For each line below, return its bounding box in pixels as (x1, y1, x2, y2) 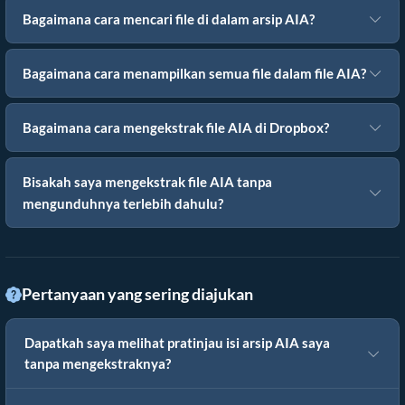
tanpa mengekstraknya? (24, 356, 171, 372)
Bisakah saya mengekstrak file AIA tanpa (23, 174, 272, 191)
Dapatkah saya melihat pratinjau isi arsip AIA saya (24, 335, 330, 352)
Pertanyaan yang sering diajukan (22, 284, 253, 305)
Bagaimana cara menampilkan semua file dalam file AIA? (23, 65, 366, 82)
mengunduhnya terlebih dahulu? (23, 195, 223, 212)
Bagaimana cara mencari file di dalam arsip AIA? (23, 11, 315, 28)
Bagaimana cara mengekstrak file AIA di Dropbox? (23, 119, 329, 137)
